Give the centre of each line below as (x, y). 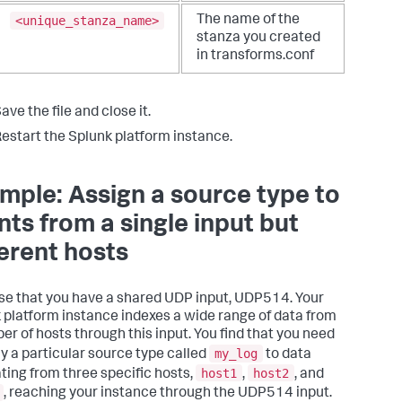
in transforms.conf (255, 57)
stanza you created (258, 39)
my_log (236, 354)
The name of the (248, 21)
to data (287, 356)
